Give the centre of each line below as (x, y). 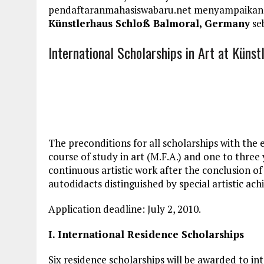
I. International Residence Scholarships (146, 234)
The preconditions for (99, 143)
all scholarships (184, 143)
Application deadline (95, 209)
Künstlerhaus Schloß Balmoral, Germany (149, 23)
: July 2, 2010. (171, 209)
